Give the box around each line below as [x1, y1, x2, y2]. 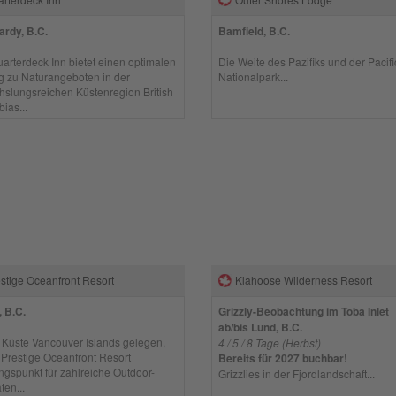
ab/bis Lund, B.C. [218, 319, 303, 335]
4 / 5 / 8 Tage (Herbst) [218, 335, 322, 350]
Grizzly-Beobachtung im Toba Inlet [218, 303, 390, 319]
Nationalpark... [218, 68, 289, 84]
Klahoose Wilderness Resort [235, 272, 373, 287]
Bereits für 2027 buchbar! [218, 350, 348, 366]
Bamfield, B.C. [218, 22, 291, 39]
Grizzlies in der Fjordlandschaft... [218, 366, 376, 381]
